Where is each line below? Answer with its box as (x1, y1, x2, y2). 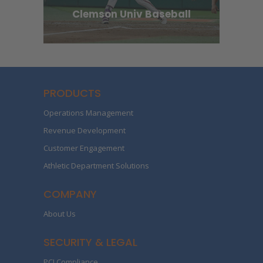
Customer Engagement (43, 143, 124, 154)
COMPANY (43, 187, 97, 202)
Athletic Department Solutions (43, 160, 149, 171)
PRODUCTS (43, 86, 101, 101)
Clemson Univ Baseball (72, 7, 191, 22)
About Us (43, 208, 76, 220)
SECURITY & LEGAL (43, 235, 137, 250)
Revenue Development (43, 125, 126, 136)
